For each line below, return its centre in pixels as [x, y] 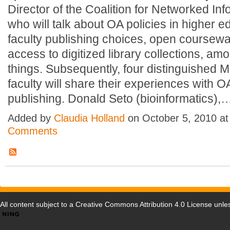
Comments [33, 131]
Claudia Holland [89, 118]
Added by [31, 118]
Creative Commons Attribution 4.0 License [144, 205]
